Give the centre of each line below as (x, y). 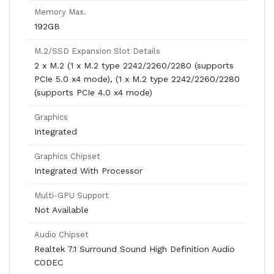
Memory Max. (60, 12)
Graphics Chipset (67, 156)
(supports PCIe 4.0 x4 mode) (93, 92)
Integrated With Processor (88, 171)
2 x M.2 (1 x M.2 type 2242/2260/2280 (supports (134, 65)
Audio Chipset (61, 235)
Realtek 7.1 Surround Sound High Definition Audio (135, 249)
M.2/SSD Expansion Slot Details (97, 51)
